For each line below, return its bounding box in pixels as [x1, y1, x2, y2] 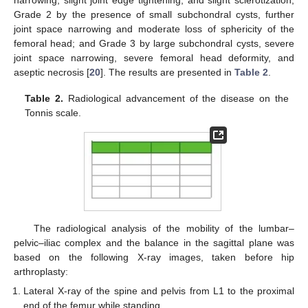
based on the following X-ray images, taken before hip [14, 251, 294, 263]
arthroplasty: [14, 265, 68, 277]
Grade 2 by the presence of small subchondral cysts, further [14, 8, 294, 20]
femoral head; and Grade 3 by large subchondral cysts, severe [14, 37, 294, 49]
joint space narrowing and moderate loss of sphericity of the [14, 23, 294, 34]
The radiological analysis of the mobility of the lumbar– [33, 222, 294, 234]
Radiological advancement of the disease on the [63, 92, 289, 104]
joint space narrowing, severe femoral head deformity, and [14, 52, 294, 63]
